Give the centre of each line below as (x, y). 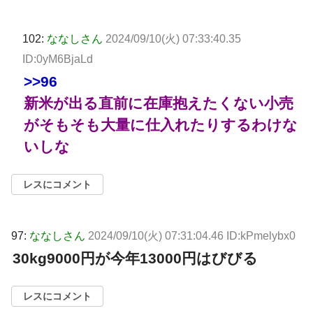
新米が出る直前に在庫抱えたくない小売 (159, 103)
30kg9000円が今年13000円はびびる (135, 258)
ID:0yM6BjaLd (58, 59)
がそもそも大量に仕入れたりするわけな (161, 124)
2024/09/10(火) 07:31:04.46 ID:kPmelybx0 (192, 235)
